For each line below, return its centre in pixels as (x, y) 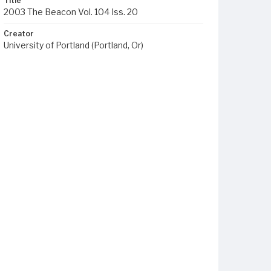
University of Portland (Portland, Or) (73, 45)
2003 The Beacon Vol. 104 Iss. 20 (71, 12)
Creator (19, 34)
